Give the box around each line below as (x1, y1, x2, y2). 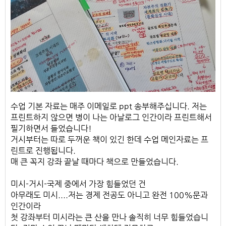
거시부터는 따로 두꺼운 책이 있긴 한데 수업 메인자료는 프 (11, 135, 208, 145)
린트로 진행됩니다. (11, 146, 76, 156)
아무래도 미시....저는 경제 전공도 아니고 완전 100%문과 (11, 190, 208, 200)
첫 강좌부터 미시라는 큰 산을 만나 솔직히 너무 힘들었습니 (11, 212, 208, 222)
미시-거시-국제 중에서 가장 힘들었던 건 (11, 179, 146, 189)
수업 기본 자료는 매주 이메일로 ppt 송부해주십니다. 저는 (11, 101, 207, 111)
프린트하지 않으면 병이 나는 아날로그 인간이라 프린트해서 (11, 112, 212, 123)
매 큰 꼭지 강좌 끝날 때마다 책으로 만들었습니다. (11, 157, 179, 167)
